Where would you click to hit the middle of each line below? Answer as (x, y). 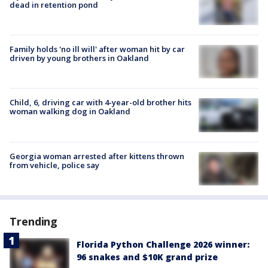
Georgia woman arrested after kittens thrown (97, 156)
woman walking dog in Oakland (70, 112)
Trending (34, 221)
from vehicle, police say (54, 165)
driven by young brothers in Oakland (79, 58)
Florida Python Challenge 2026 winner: (163, 244)
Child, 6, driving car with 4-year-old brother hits (100, 103)
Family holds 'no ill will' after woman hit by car (97, 49)
